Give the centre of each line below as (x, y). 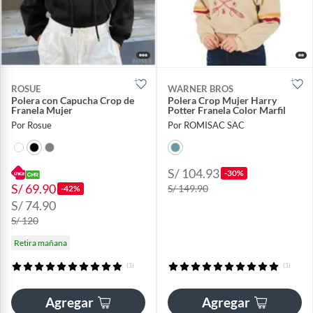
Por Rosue (31, 125)
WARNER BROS (201, 88)
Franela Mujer (42, 110)
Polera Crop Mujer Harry (222, 100)
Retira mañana (41, 242)
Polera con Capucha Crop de (73, 100)
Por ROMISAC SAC (206, 125)
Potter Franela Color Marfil (227, 110)
